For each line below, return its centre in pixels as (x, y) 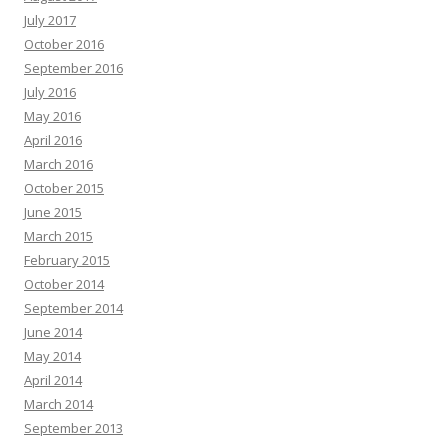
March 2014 (58, 403)
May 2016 (52, 115)
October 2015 (64, 187)
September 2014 (73, 307)
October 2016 (64, 43)
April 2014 (53, 379)
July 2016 (50, 91)
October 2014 (64, 283)
